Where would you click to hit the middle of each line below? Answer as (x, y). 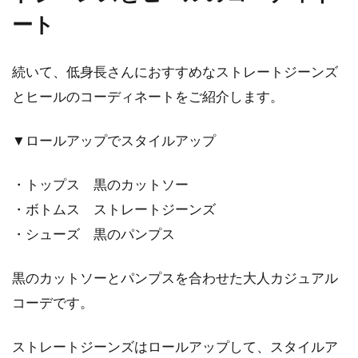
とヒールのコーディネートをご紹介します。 (148, 96)
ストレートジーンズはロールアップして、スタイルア (175, 346)
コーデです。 (53, 302)
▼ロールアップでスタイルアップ (114, 140)
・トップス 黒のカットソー (100, 184)
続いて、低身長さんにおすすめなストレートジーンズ (175, 72)
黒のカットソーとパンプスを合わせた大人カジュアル (175, 278)
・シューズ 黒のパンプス (93, 234)
